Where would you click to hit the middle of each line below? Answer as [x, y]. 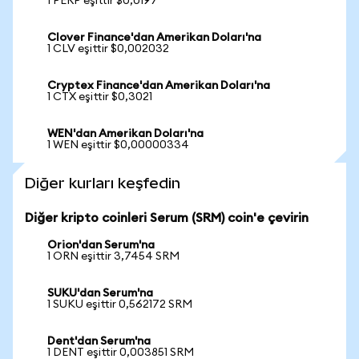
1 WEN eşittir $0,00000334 [118, 145]
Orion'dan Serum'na [101, 245]
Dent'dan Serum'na [99, 341]
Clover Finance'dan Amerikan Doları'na [154, 38]
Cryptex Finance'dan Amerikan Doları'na [159, 86]
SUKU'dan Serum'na [100, 293]
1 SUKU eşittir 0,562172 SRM [120, 305]
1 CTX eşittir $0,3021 [100, 97]
